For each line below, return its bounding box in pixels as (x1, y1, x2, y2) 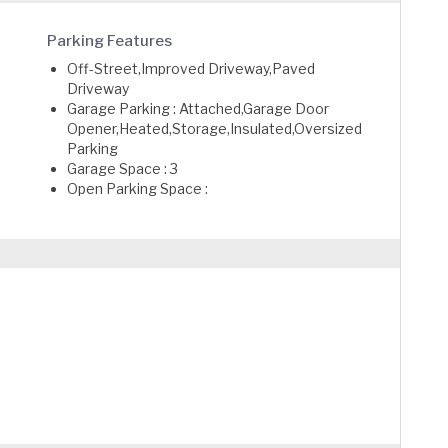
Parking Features (47, 32, 173, 50)
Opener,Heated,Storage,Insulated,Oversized (67, 120, 363, 137)
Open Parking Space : (67, 180, 209, 197)
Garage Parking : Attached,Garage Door (67, 100, 330, 117)
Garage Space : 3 (67, 160, 179, 177)
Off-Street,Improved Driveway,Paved (67, 60, 316, 77)
